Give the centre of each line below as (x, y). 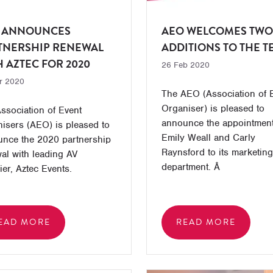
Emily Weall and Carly (208, 138)
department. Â (192, 167)
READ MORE (206, 222)
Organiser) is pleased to (213, 108)
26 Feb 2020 (185, 65)
